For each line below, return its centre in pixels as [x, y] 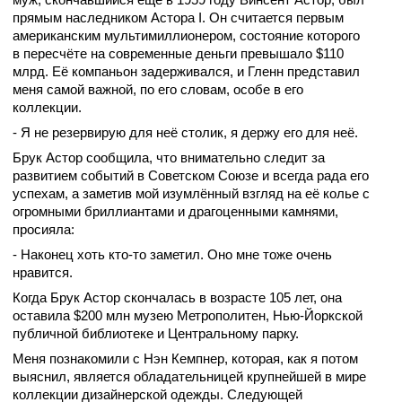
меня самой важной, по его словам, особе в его [158, 90]
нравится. [43, 273]
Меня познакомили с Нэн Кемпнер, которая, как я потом [185, 359]
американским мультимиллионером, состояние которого [186, 36]
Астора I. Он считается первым [247, 18]
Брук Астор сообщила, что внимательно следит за [169, 158]
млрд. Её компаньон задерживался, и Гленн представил [186, 72]
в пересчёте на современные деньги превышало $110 [178, 54]
